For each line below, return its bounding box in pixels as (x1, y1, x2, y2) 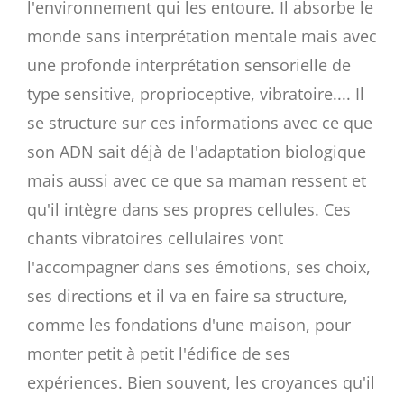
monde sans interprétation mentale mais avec (27, 24, 377, 47)
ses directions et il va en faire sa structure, (27, 284, 348, 307)
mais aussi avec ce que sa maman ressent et (27, 169, 366, 191)
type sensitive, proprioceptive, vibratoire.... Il (27, 82, 364, 105)
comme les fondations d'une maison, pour (27, 313, 351, 335)
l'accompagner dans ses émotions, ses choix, (27, 255, 371, 278)
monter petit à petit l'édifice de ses (27, 342, 290, 364)
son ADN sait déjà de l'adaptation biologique (27, 140, 366, 162)
